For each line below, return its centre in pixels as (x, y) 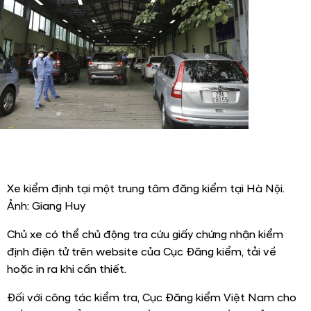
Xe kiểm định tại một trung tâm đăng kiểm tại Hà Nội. (146, 189)
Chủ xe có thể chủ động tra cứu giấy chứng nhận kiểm (145, 235)
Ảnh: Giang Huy (46, 207)
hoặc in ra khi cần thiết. (67, 270)
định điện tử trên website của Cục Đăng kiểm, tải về (142, 252)
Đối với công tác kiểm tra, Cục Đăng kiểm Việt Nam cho (152, 298)
